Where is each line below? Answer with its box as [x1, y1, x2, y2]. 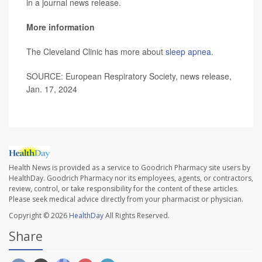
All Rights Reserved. [104, 211, 170, 221]
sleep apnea [166, 46, 211, 57]
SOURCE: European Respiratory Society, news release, [26, 70, 232, 82]
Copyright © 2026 [9, 211, 69, 221]
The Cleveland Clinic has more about [26, 46, 166, 57]
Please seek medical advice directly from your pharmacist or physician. [9, 194, 243, 205]
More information [26, 21, 95, 33]
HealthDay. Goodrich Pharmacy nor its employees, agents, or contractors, [9, 173, 253, 184]
